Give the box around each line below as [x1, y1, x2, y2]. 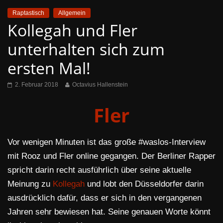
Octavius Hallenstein [72, 81, 128, 89]
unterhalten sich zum [7, 38, 165, 60]
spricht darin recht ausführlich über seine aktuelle [7, 165, 191, 175]
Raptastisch [12, 9, 44, 17]
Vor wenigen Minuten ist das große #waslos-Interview [7, 137, 206, 147]
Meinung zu [7, 179, 53, 189]
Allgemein [58, 9, 86, 17]
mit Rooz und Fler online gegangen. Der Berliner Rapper [7, 151, 216, 161]
